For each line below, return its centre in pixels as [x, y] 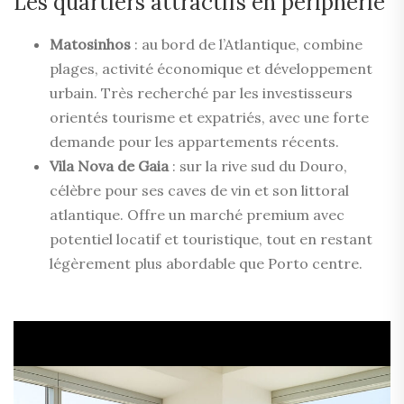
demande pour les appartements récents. [194, 141]
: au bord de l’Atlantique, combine [247, 44]
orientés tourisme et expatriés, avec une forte [209, 117]
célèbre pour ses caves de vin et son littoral [199, 190]
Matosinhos [90, 44]
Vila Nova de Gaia [109, 165]
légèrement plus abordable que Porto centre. [206, 263]
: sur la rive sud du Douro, [258, 165]
